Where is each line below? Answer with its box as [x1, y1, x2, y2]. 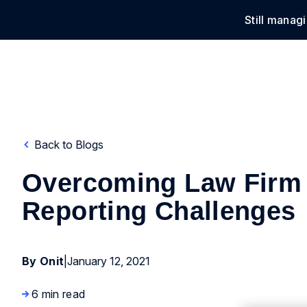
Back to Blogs [32, 138, 103, 151]
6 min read [32, 287, 86, 301]
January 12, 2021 [67, 254, 151, 268]
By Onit [22, 254, 64, 268]
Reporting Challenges [22, 197, 296, 225]
